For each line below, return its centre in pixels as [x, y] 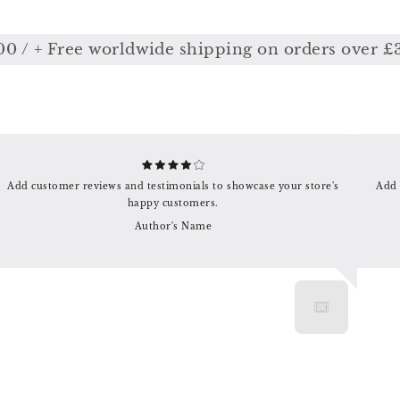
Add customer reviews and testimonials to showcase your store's [173, 187]
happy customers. [173, 204]
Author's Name [173, 227]
